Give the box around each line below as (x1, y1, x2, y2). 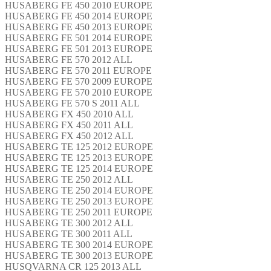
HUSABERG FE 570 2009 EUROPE (5, 76, 152, 87)
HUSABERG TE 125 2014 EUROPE (5, 163, 153, 174)
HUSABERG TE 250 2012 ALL (5, 174, 133, 184)
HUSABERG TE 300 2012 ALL (5, 217, 133, 228)
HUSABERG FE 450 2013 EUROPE (5, 21, 152, 32)
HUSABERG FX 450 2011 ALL (5, 119, 133, 130)
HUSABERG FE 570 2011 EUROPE (5, 65, 152, 76)
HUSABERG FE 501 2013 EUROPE (5, 43, 152, 54)
